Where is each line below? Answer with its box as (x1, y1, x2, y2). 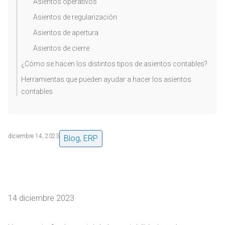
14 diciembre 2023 (8, 193, 74, 203)
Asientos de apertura (33, 29, 98, 37)
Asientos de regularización (33, 13, 117, 21)
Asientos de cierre (33, 44, 89, 52)
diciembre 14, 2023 (8, 133, 59, 140)
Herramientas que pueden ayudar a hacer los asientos (21, 75, 191, 83)
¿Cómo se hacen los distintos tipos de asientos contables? (21, 60, 207, 68)
